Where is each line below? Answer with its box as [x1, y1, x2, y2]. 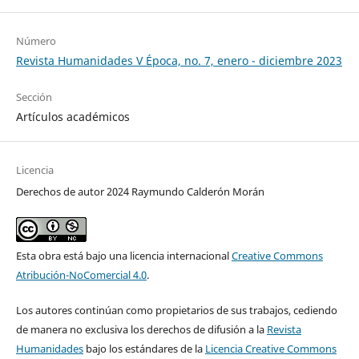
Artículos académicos [15, 108, 130, 124]
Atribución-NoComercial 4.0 [15, 267, 147, 282]
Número [15, 33, 56, 48]
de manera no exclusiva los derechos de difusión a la [15, 321, 267, 337]
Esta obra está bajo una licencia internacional [15, 248, 232, 263]
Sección [15, 89, 52, 104]
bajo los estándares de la [83, 341, 205, 356]
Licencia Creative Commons [204, 341, 337, 356]
